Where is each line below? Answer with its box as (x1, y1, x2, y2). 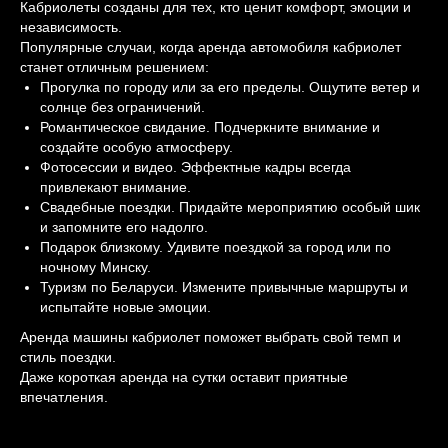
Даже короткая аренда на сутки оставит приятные (20, 369, 348, 385)
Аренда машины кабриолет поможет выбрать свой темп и (20, 329, 401, 345)
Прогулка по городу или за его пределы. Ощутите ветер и (40, 79, 420, 95)
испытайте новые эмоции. (40, 299, 211, 315)
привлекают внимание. (40, 179, 191, 195)
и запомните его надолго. (40, 219, 208, 235)
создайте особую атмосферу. (40, 139, 233, 155)
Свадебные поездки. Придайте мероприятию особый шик (40, 199, 420, 215)
